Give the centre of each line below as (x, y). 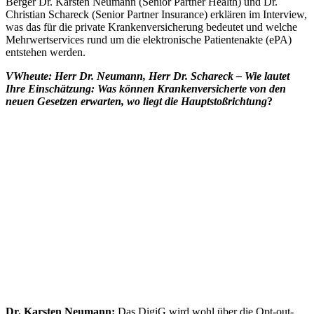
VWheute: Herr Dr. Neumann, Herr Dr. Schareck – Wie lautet (148, 76)
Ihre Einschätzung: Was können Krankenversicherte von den (146, 89)
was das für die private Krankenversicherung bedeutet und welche (151, 27)
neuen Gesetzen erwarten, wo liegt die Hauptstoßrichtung (136, 102)
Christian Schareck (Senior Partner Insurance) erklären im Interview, (156, 15)
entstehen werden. (46, 53)
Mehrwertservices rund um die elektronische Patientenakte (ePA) (149, 40)
